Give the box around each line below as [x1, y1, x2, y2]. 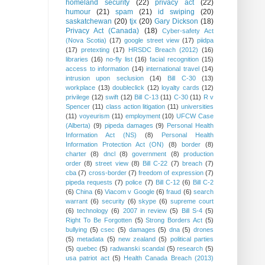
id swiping [158, 8, 195, 17]
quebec [76, 245, 98, 253]
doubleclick [112, 84, 144, 92]
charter [66, 150, 86, 158]
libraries [66, 56, 88, 63]
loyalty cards [161, 84, 199, 92]
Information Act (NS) [66, 131, 137, 139]
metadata [77, 235, 104, 243]
